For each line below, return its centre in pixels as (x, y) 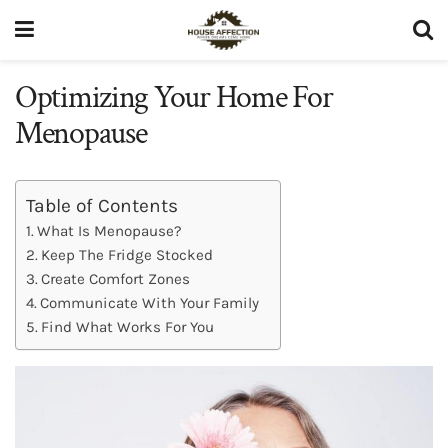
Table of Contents (102, 205)
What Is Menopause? (110, 230)
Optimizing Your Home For (174, 97)
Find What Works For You (128, 326)
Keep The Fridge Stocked (127, 254)
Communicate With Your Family (150, 302)
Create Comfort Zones (116, 278)
